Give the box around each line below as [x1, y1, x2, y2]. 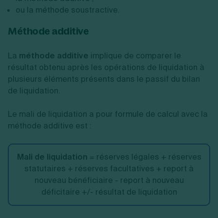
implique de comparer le [89, 51, 181, 61]
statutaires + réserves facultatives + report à [24, 163, 194, 174]
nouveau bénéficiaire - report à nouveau [34, 175, 184, 185]
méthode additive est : [8, 121, 91, 131]
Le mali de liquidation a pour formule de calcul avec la [8, 109, 208, 119]
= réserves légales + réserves [87, 152, 201, 162]
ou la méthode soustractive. [16, 5, 120, 15]
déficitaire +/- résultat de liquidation [41, 187, 177, 197]
